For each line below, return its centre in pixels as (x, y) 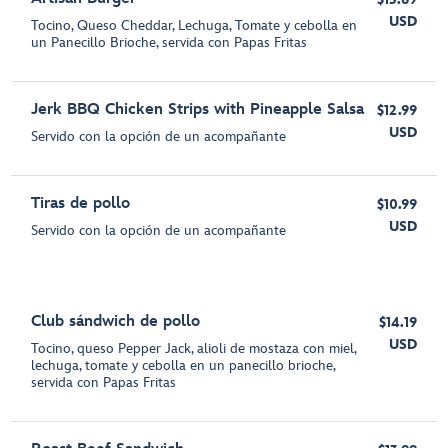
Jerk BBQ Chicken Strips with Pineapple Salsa (198, 109)
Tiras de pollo (81, 203)
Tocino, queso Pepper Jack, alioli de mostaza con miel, (194, 348)
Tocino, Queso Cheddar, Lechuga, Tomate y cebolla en (194, 25)
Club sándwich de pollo (116, 321)
